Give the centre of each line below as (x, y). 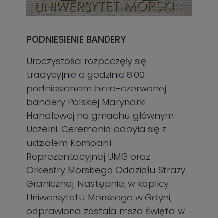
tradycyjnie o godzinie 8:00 (86, 75)
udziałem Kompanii (69, 143)
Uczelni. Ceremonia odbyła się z (97, 129)
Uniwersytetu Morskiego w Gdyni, (99, 198)
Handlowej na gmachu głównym (100, 116)
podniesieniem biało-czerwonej (97, 89)
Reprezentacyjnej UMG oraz (89, 157)
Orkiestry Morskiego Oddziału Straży (106, 170)
